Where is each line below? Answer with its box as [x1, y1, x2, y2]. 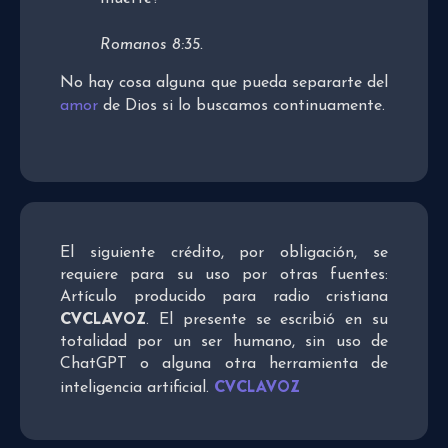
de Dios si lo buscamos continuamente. [98, 98, 385, 115]
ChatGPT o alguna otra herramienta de [60, 356, 388, 373]
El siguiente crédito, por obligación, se [60, 245, 388, 262]
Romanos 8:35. [100, 37, 203, 54]
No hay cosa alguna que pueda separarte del [60, 75, 388, 92]
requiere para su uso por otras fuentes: [60, 267, 388, 284]
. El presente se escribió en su [146, 312, 388, 329]
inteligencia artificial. [60, 380, 214, 397]
